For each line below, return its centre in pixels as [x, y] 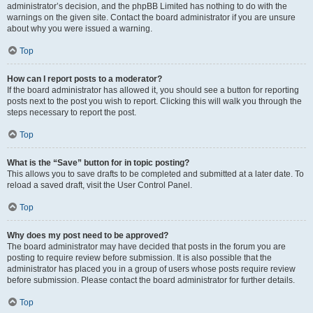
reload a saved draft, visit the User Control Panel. [100, 185]
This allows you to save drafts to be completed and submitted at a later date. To [155, 174]
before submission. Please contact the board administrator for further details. [151, 280]
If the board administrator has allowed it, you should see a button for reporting [153, 90]
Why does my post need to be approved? [88, 235]
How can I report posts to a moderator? [85, 79]
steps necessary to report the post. [72, 112]
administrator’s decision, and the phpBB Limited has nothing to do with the [147, 6]
